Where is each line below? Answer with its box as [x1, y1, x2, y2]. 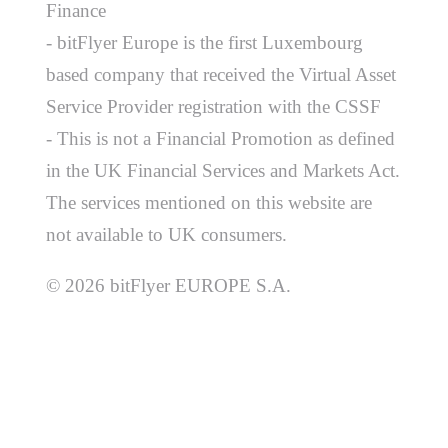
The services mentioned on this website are [46, 191, 373, 213]
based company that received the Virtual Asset [46, 63, 397, 85]
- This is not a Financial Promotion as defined [46, 127, 396, 149]
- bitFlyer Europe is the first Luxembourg [46, 31, 364, 53]
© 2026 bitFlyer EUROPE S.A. [46, 275, 292, 297]
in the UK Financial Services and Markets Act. [46, 159, 401, 181]
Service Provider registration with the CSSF [46, 95, 382, 117]
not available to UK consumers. [46, 223, 288, 245]
